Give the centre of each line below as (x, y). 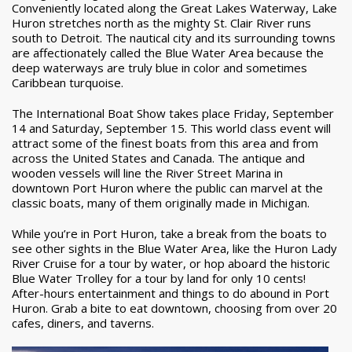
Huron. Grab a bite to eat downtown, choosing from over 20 (174, 308)
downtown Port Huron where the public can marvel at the (167, 188)
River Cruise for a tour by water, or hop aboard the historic (171, 264)
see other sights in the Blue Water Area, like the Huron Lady (174, 249)
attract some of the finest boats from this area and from (165, 143)
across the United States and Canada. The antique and (158, 158)
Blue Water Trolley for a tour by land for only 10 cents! (159, 279)
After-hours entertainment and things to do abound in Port (170, 293)
